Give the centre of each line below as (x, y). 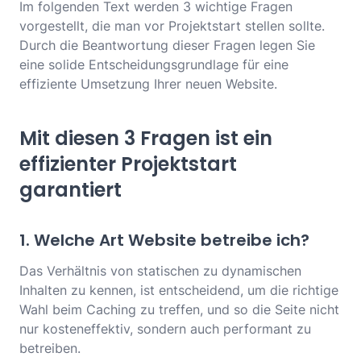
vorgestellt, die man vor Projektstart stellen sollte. (172, 26)
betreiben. (50, 349)
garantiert (71, 190)
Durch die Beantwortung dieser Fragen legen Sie (167, 46)
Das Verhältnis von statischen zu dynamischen (160, 271)
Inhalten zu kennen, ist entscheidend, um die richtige (179, 290)
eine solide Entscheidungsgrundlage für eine (154, 65)
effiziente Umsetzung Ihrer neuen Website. (148, 84)
